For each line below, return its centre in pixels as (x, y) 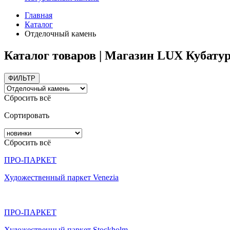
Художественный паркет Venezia (61, 177)
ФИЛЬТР (22, 78)
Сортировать (27, 115)
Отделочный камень (60, 34)
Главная (39, 15)
